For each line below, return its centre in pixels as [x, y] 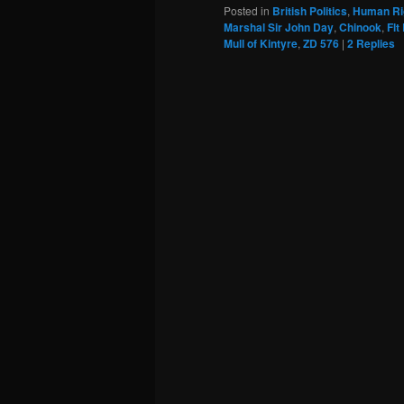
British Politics [310, 11]
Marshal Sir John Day [279, 28]
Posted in [247, 11]
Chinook [360, 28]
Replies [374, 44]
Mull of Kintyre [261, 44]
